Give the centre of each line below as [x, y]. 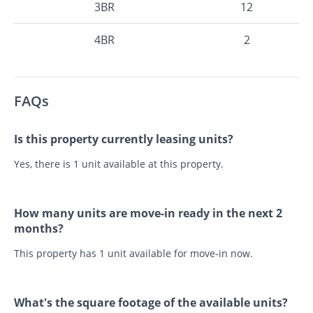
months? [39, 229]
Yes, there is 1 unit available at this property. [119, 164]
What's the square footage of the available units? [151, 303]
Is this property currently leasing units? [124, 139]
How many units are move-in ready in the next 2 [148, 213]
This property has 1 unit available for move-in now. [133, 254]
